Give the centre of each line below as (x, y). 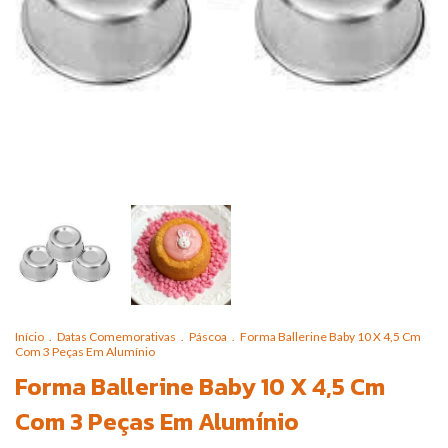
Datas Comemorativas (117, 336)
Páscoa (208, 336)
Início (29, 336)
